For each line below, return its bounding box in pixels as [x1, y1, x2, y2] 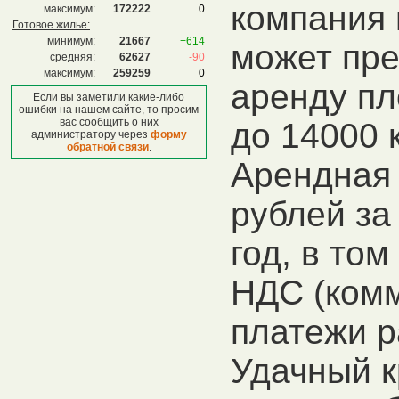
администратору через [30, 128, 151, 141]
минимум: [47, 35, 95, 47]
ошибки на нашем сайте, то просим [19, 103, 199, 116]
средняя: [50, 51, 95, 63]
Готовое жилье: [12, 19, 90, 31]
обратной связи [66, 141, 149, 153]
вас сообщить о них [59, 116, 159, 128]
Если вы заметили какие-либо [33, 91, 184, 103]
